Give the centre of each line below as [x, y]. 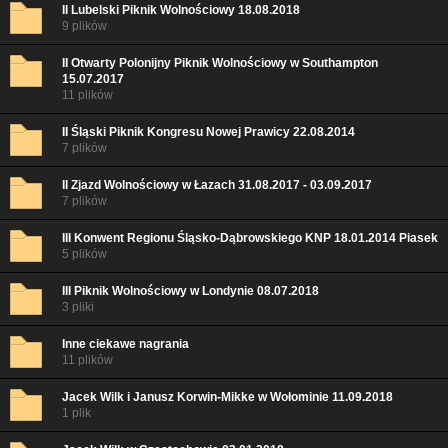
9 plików [84, 26]
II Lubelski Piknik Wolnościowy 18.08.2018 [181, 10]
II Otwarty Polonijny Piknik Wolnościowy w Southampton [220, 63]
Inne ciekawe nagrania [125, 344]
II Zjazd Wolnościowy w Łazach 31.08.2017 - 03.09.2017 [217, 185]
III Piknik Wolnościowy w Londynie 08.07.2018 [190, 291]
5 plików [84, 254]
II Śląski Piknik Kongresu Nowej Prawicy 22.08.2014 [208, 132]
